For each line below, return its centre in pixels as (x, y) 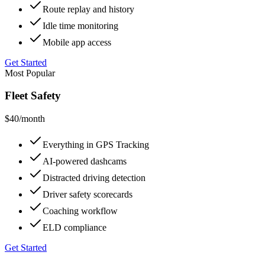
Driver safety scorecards (88, 195)
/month (32, 119)
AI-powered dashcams (85, 161)
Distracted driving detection (94, 178)
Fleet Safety (33, 96)
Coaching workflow (80, 211)
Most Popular (30, 73)
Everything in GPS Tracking (96, 145)
